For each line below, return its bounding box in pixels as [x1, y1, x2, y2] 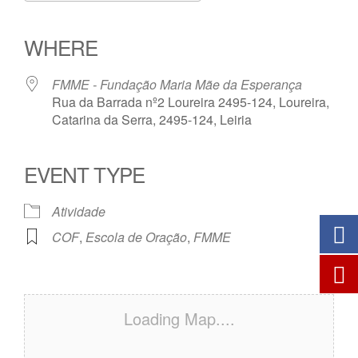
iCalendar [130, 6, 186, 25]
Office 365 [169, 6, 227, 25]
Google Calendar [91, 6, 189, 25]
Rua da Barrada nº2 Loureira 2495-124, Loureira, [52, 93, 329, 111]
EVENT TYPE [24, 159, 145, 189]
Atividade [52, 202, 105, 221]
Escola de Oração [86, 228, 187, 246]
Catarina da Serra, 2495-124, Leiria [52, 110, 252, 129]
